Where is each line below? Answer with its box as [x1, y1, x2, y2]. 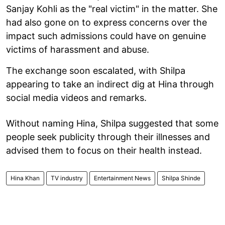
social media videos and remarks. [6, 92, 147, 103]
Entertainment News [94, 174, 151, 182]
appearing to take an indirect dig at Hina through [6, 78, 214, 89]
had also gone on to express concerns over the [6, 17, 207, 28]
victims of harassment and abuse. [6, 44, 149, 55]
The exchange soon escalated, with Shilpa [6, 65, 185, 76]
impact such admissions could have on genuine [6, 30, 206, 41]
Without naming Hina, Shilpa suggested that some [6, 118, 218, 129]
